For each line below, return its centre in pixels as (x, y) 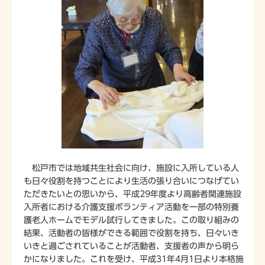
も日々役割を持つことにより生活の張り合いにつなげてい (131, 181)
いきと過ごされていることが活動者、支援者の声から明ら (131, 246)
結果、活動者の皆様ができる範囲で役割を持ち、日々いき (131, 233)
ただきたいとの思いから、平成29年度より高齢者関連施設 (132, 194)
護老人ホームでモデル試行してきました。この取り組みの (131, 220)
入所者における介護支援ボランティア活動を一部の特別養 (131, 207)
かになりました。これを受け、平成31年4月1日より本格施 (134, 259)
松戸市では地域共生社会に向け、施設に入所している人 (131, 168)
